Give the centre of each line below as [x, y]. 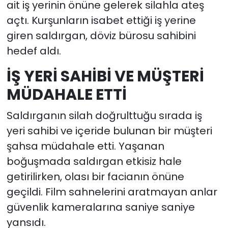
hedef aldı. [34, 51]
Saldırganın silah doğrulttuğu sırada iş [104, 116]
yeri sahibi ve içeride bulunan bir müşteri [109, 131]
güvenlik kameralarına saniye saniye [101, 207]
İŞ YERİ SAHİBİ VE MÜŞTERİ [105, 76]
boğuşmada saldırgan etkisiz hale [94, 162]
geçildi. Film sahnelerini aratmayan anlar [112, 192]
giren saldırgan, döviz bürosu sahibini [101, 35]
